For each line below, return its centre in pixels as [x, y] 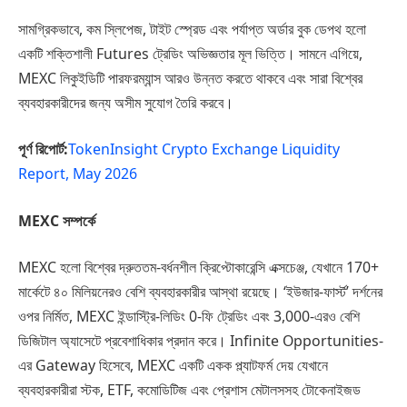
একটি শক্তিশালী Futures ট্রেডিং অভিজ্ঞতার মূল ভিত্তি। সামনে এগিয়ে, [190, 53]
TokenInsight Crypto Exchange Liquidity [204, 149]
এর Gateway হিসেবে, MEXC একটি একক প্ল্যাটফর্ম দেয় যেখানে [173, 366]
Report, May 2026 [78, 174]
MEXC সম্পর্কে [57, 220]
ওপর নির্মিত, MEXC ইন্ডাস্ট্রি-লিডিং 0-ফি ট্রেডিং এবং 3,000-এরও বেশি [189, 317]
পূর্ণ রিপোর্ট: [43, 149]
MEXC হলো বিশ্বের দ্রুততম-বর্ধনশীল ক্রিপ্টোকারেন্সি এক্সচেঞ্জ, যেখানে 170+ [199, 268]
